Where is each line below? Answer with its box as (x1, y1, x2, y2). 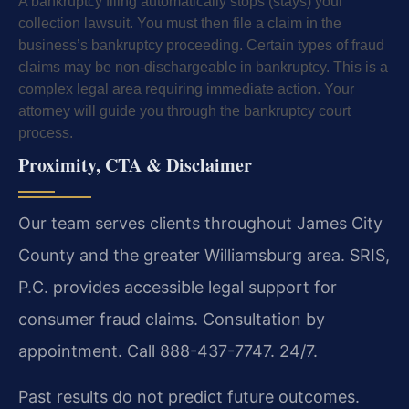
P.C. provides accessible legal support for (18, 278, 337, 298)
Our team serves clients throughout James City (18, 214, 383, 234)
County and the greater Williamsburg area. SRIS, (18, 246, 390, 266)
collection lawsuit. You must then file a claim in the (18, 16, 341, 32)
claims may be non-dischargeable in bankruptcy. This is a (18, 59, 388, 76)
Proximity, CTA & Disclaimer (18, 152, 252, 179)
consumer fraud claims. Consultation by (18, 309, 325, 330)
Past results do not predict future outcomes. (18, 386, 360, 406)
